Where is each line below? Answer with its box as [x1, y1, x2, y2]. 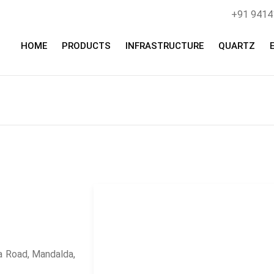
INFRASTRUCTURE [125, 40, 204, 51]
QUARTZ [218, 40, 255, 51]
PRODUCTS [62, 40, 111, 51]
